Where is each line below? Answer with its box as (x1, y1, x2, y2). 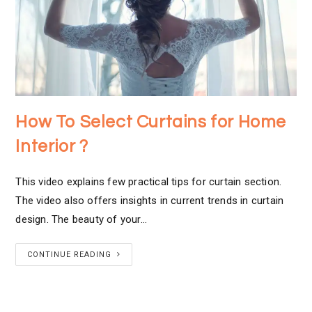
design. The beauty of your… (15, 212, 147, 226)
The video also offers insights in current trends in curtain (15, 194, 284, 207)
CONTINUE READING (27, 249, 112, 259)
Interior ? (15, 136, 88, 155)
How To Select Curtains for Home (15, 112, 287, 131)
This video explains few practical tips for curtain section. (15, 175, 282, 188)
